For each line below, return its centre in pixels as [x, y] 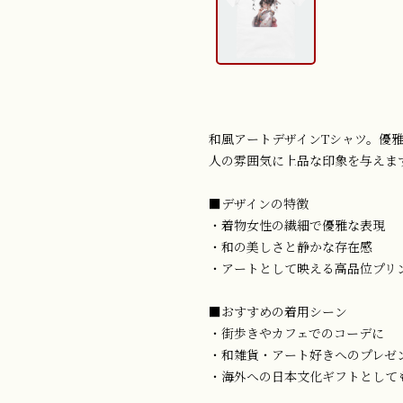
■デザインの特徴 [259, 203]
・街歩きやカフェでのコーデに [296, 333]
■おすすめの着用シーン [278, 311]
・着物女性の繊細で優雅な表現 [297, 225]
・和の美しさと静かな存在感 [291, 246]
